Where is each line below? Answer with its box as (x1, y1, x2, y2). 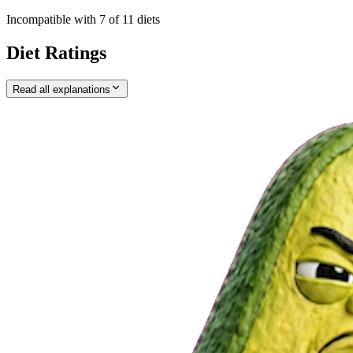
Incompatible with (6, 13, 99, 27)
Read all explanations (13, 83, 110, 95)
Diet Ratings (6, 42, 106, 63)
